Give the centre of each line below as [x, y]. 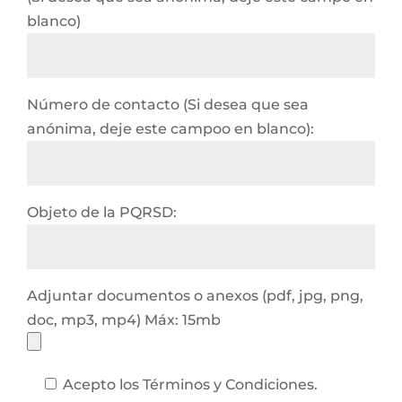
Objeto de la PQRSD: [102, 212]
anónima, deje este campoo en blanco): [170, 129]
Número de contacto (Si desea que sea [168, 105]
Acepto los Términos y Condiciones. [190, 385]
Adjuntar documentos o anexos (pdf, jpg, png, [195, 296]
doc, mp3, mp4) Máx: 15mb [124, 320]
